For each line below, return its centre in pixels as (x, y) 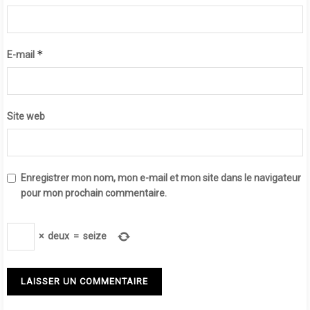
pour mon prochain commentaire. (94, 193)
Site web (26, 116)
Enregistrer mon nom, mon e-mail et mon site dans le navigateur (161, 177)
